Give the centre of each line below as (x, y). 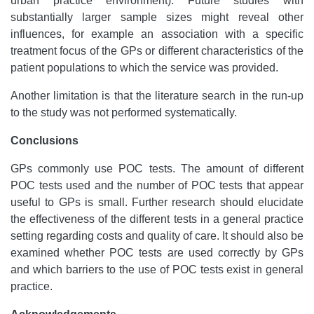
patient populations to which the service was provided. (144, 68)
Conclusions (45, 141)
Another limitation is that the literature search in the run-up (157, 96)
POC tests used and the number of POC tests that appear (157, 186)
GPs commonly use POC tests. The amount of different (157, 169)
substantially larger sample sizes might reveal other (157, 18)
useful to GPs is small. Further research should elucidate (157, 203)
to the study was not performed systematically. (124, 113)
